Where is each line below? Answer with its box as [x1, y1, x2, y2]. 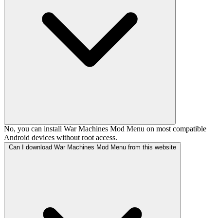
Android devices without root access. [4, 133, 117, 142]
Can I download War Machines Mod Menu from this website [9, 144, 176, 151]
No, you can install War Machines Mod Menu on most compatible [4, 125, 206, 133]
